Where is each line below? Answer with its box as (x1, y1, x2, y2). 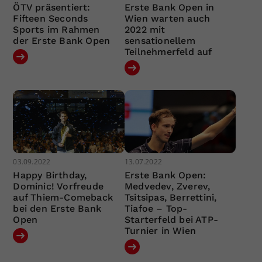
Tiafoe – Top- (124, 202, 188, 214)
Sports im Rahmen (13, 24, 100, 36)
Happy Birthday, (13, 169, 87, 181)
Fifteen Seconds (13, 13, 88, 25)
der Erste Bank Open (13, 35, 111, 47)
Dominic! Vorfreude (13, 180, 104, 192)
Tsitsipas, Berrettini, (124, 191, 217, 203)
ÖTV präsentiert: (13, 2, 91, 13)
